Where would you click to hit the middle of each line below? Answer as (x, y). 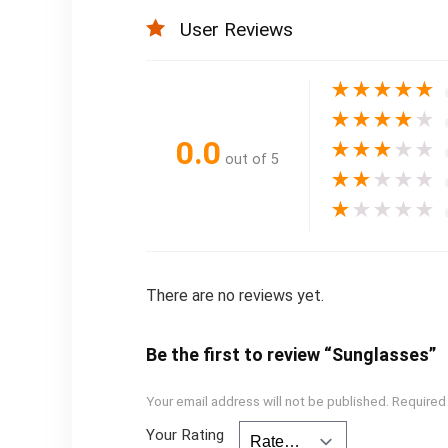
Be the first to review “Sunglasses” (290, 355)
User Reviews (236, 30)
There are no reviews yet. (234, 296)
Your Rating (184, 435)
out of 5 (251, 159)
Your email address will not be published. (267, 401)
